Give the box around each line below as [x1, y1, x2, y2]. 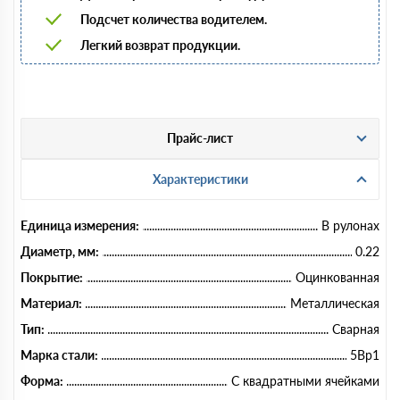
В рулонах [321, 217, 379, 233]
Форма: [21, 372, 63, 388]
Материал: [21, 295, 82, 311]
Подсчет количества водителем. [80, 11, 267, 27]
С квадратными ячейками [231, 372, 379, 388]
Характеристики [152, 171, 248, 187]
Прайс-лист [167, 129, 233, 146]
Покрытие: [21, 269, 83, 285]
